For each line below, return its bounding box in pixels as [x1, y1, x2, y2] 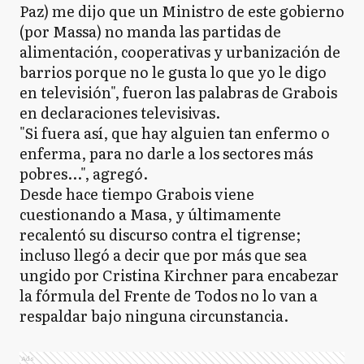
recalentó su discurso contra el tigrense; [19, 223, 301, 245]
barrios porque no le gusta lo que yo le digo [19, 61, 327, 83]
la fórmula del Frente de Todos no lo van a [19, 284, 318, 306]
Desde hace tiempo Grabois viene [19, 183, 254, 205]
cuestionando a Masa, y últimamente [19, 203, 281, 225]
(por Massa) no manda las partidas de [19, 20, 281, 42]
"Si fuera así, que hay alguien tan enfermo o [19, 122, 330, 144]
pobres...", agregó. [19, 162, 148, 184]
